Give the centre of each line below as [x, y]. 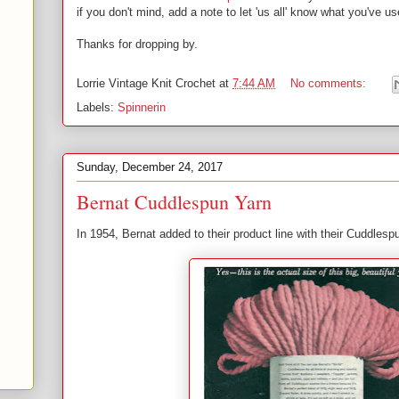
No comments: [330, 84]
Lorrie [93, 84]
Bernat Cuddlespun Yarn [174, 202]
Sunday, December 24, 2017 [150, 167]
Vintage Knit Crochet [162, 84]
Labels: [97, 107]
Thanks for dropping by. [141, 44]
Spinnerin [142, 107]
